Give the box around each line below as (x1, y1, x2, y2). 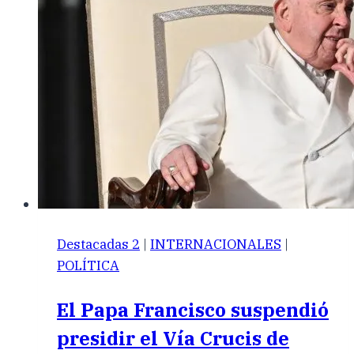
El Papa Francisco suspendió (57, 297, 329, 323)
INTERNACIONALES (150, 235, 281, 254)
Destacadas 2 (57, 235, 140, 254)
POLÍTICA (57, 257, 119, 275)
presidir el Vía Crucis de (57, 326, 289, 352)
